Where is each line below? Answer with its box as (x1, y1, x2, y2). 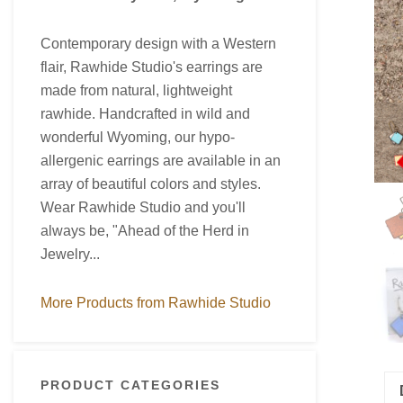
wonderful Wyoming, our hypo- (40, 129, 235, 145)
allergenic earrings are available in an (40, 152, 281, 168)
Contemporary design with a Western (40, 35, 276, 51)
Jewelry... (40, 246, 100, 262)
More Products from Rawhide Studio (40, 294, 271, 310)
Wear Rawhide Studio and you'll (40, 199, 246, 215)
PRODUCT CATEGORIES (40, 377, 220, 392)
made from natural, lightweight (40, 82, 232, 98)
